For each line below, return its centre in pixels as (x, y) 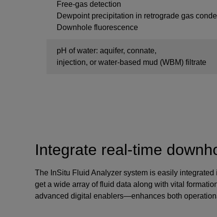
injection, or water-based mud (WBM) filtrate (132, 62)
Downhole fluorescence (97, 27)
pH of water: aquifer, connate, (107, 51)
